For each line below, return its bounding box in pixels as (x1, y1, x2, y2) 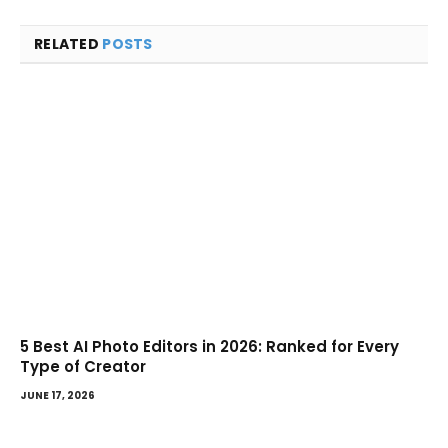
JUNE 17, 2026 (20, 388, 95, 404)
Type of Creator (20, 356, 146, 378)
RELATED (34, 33, 103, 54)
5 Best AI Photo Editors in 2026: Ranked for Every (20, 336, 399, 358)
